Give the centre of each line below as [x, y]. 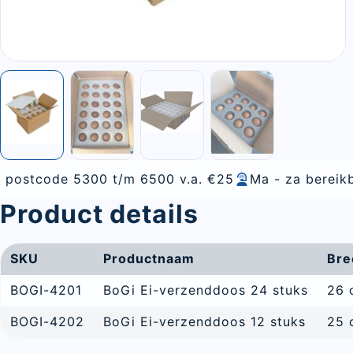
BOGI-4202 [47, 322]
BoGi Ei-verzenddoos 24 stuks [206, 290]
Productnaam [149, 259]
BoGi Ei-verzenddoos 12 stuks [204, 322]
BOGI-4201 [46, 290]
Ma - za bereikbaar [195, 179]
